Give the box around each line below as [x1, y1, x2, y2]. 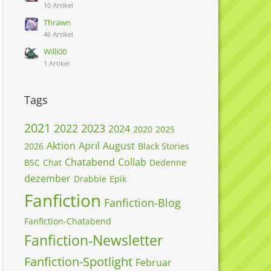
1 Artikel [44, 59, 70, 68]
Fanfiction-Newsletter [24, 230, 163, 250]
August [103, 139, 135, 152]
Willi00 [44, 46, 67, 57]
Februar [135, 256, 172, 269]
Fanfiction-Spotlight [24, 253, 132, 270]
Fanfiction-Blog [104, 195, 181, 210]
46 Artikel [44, 30, 73, 39]
